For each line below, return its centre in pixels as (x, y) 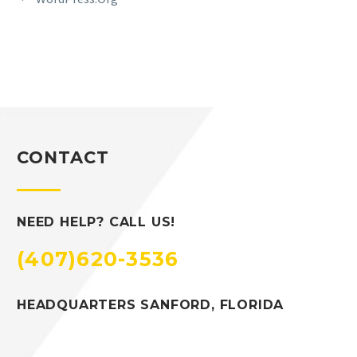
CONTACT (63, 158)
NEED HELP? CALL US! (96, 222)
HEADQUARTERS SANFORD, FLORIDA (151, 305)
